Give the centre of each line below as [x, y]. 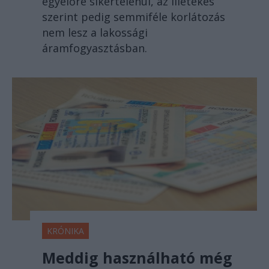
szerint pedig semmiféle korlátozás [134, 17]
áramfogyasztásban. [95, 48]
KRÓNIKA [65, 231]
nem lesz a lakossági [95, 33]
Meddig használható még [137, 257]
